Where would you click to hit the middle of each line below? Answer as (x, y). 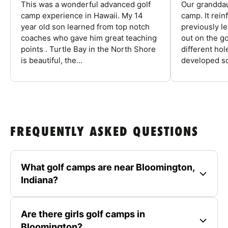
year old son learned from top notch (85, 27)
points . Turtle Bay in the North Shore (88, 49)
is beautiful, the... (52, 61)
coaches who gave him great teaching (89, 38)
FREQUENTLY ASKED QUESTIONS (104, 133)
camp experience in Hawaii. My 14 (82, 16)
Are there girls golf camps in (83, 214)
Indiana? (39, 180)
